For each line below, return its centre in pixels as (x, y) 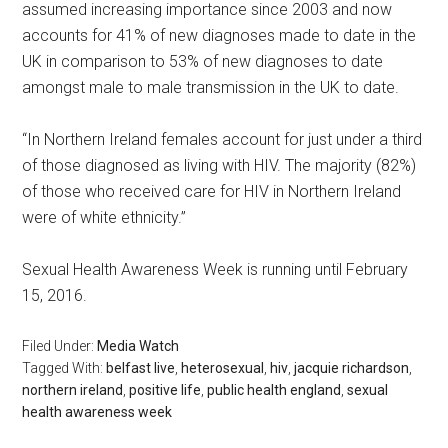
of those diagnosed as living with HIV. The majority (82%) (219, 165)
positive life (165, 389)
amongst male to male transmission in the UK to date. (211, 87)
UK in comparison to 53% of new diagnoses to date (203, 61)
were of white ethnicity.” (104, 217)
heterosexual (223, 367)
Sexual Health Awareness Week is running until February (215, 269)
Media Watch (138, 345)
